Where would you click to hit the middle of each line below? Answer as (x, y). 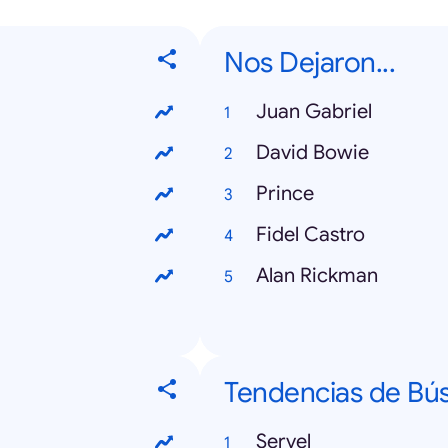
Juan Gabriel (314, 112)
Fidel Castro (310, 235)
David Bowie (312, 153)
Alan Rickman (317, 276)
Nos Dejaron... (309, 63)
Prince (285, 194)
